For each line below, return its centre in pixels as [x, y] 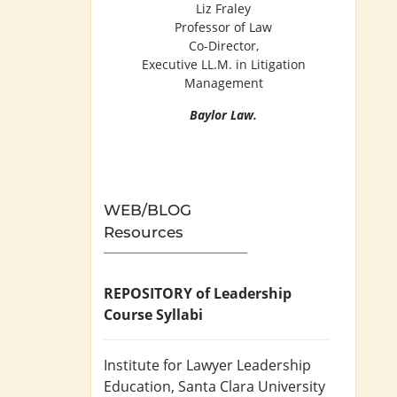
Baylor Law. [223, 114]
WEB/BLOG [148, 210]
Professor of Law [223, 27]
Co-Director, [223, 46]
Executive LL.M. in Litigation [223, 65]
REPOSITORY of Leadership [198, 294]
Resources [144, 233]
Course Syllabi [154, 315]
